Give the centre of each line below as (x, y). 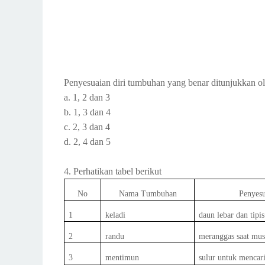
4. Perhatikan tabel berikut (113, 171)
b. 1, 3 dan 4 (87, 112)
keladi (116, 215)
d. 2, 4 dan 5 (87, 142)
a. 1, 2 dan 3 (87, 97)
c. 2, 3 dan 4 (87, 127)
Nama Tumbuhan (148, 194)
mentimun (122, 258)
